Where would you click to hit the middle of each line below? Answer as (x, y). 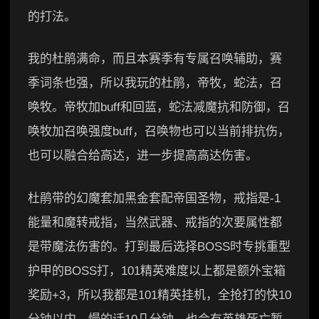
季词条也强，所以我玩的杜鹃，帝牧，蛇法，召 (155, 83)
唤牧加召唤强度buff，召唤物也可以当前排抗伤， (159, 132)
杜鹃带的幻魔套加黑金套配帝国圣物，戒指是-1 (154, 198)
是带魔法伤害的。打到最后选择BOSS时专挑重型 (159, 246)
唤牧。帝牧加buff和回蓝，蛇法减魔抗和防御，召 (159, 108)
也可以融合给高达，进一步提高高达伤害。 (143, 156)
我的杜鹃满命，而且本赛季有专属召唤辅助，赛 (155, 59)
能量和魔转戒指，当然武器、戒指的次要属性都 (155, 222)
